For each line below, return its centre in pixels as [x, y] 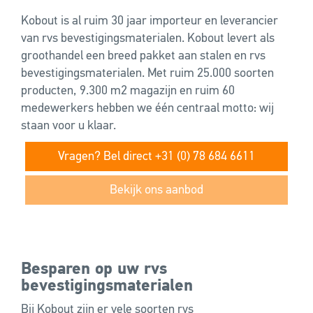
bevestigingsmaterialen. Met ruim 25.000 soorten [147, 74]
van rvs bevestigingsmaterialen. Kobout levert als [148, 39]
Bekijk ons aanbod [156, 190]
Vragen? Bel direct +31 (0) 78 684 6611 [156, 157]
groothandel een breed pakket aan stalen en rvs [143, 56]
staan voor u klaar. [68, 126]
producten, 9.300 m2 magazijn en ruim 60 [128, 91]
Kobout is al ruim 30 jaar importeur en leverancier [150, 21]
